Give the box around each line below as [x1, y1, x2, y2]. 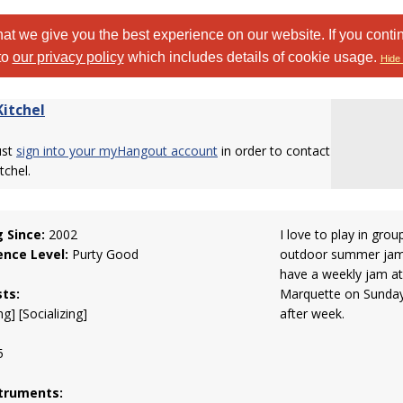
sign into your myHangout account [16, 142, 218, 159]
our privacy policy [12, 49, 124, 65]
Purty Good [68, 246, 139, 263]
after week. [280, 305, 345, 322]
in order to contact [218, 142, 330, 159]
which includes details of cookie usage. [123, 49, 381, 65]
